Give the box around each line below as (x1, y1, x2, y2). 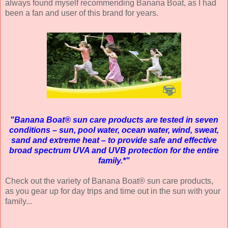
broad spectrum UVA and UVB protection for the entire (9, 146, 219, 155)
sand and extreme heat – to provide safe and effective (11, 135, 217, 145)
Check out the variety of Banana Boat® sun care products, (5, 176, 213, 185)
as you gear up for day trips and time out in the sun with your (5, 186, 220, 195)
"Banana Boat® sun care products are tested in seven (10, 115, 218, 124)
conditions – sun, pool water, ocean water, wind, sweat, (9, 125, 219, 134)
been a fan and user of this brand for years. (5, 8, 158, 17)
